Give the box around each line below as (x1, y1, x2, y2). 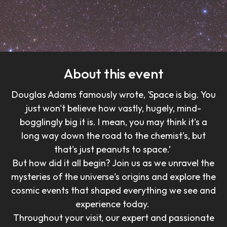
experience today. (75, 198, 152, 210)
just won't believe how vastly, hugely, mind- (26, 102, 201, 114)
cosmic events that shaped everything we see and (11, 184, 216, 196)
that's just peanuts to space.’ (54, 143, 173, 155)
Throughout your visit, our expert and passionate (13, 211, 214, 223)
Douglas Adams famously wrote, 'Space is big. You (11, 88, 216, 100)
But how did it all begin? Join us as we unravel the (13, 157, 214, 169)
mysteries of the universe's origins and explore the (11, 170, 216, 182)
